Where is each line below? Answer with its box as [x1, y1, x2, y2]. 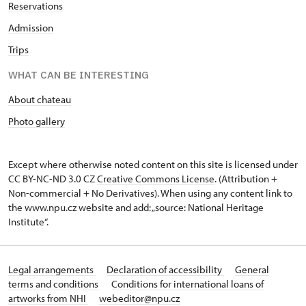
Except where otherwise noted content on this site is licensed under [8, 158, 298, 171]
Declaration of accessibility [107, 263, 224, 276]
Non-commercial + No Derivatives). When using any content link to [8, 186, 292, 199]
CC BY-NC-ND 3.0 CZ [8, 172, 97, 185]
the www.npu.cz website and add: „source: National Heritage [8, 201, 264, 214]
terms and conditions [8, 277, 100, 290]
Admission [8, 21, 53, 34]
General [235, 263, 269, 276]
